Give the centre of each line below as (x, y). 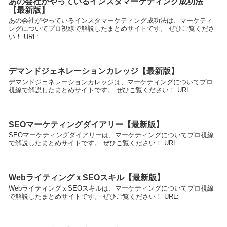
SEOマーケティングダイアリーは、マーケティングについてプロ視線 (111, 135)
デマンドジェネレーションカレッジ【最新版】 (94, 71)
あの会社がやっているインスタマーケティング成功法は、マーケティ (111, 20)
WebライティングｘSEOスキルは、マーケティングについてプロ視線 (111, 188)
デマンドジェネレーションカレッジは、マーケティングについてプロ (111, 82)
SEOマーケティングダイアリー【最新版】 (86, 125)
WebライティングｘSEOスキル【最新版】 (87, 178)
